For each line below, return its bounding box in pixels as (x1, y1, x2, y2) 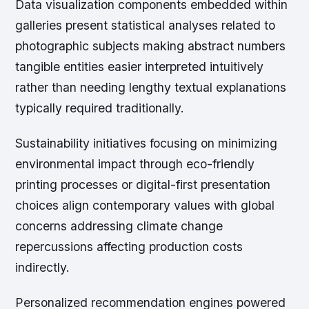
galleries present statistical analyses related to (15, 17, 276, 32)
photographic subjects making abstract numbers (15, 38, 286, 53)
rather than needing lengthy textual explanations (15, 79, 287, 94)
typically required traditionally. (15, 100, 185, 115)
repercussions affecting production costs (15, 239, 243, 254)
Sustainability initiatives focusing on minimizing (15, 135, 278, 150)
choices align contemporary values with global (15, 197, 275, 212)
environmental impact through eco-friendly (15, 156, 255, 171)
